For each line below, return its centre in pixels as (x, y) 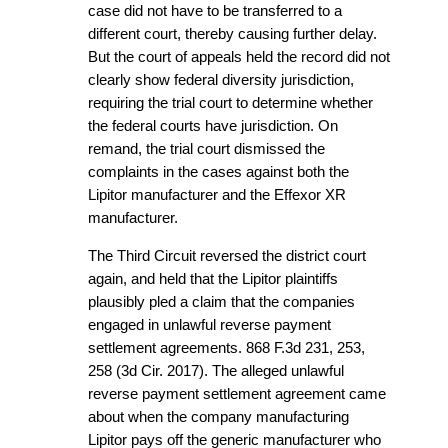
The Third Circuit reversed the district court (227, 255)
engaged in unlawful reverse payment (209, 324)
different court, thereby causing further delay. (232, 34)
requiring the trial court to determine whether (230, 103)
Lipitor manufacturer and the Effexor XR (217, 195)
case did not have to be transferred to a (215, 11)
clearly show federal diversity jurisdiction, (221, 80)
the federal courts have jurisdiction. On (213, 126)
